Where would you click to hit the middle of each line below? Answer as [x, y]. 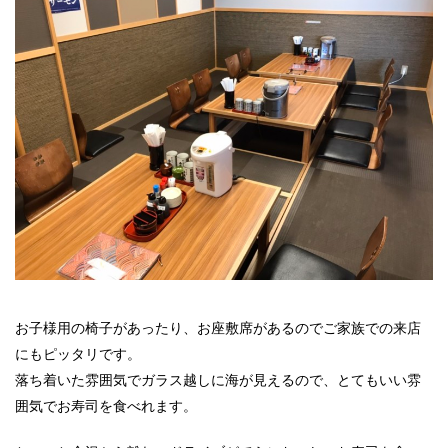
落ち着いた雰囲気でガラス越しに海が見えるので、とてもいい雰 [218, 379]
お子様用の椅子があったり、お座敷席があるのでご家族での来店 [218, 327]
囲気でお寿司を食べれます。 [106, 405]
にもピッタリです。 [78, 353]
